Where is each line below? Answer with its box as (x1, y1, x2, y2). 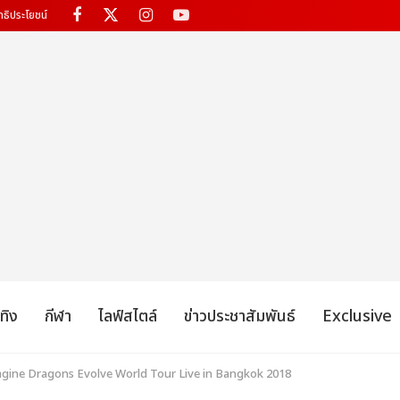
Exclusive (322, 304, 393, 329)
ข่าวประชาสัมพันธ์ (184, 304, 296, 329)
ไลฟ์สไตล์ (98, 304, 158, 329)
